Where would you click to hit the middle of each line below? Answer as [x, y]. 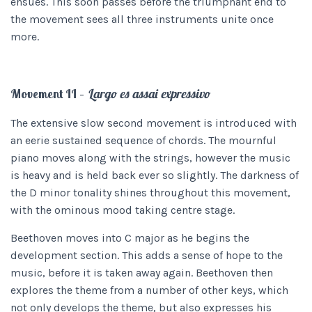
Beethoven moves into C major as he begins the [130, 238]
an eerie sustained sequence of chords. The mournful [143, 140]
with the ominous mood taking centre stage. [124, 210]
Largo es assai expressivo [148, 94]
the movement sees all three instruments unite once [142, 19]
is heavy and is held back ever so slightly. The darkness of [155, 175]
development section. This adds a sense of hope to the [147, 255]
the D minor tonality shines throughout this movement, [150, 193]
